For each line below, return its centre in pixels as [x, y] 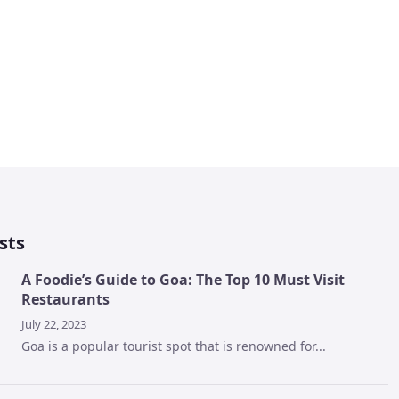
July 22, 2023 [54, 324]
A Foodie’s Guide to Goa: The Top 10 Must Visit [183, 280]
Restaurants [65, 299]
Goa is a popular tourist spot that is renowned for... [174, 346]
